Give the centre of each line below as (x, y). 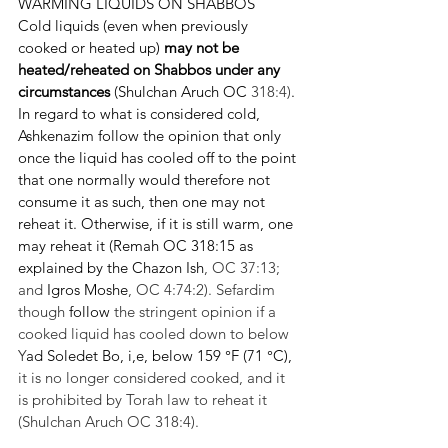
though (43, 311)
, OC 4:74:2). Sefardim (203, 289)
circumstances (64, 91)
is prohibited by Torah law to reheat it (144, 399)
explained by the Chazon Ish (111, 267)
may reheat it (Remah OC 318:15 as (137, 245)
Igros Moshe (87, 289)
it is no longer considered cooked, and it (153, 377)
